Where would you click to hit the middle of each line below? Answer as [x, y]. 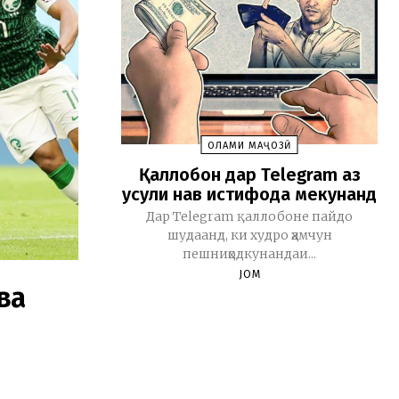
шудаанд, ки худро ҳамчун [249, 236]
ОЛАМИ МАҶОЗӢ [249, 146]
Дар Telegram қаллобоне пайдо [249, 217]
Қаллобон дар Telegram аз [249, 175]
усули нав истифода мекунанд [249, 195]
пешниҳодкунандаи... [249, 254]
